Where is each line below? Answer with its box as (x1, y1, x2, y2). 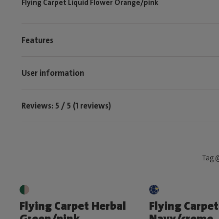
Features (22, 34, 53, 45)
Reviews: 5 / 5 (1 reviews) (22, 100, 111, 111)
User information (22, 67, 84, 78)
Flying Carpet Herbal (20, 198, 126, 214)
